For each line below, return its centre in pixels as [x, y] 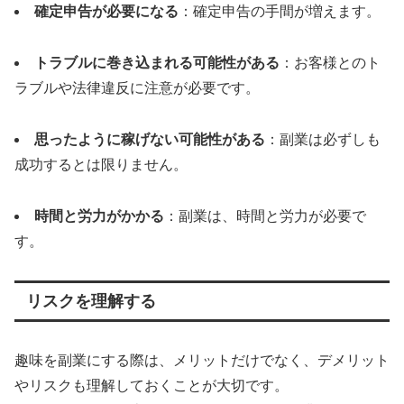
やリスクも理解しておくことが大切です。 [151, 385]
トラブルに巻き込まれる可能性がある [157, 63]
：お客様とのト [330, 63]
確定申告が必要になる [106, 12]
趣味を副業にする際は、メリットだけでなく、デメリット [202, 360]
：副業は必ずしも [323, 139]
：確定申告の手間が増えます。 [280, 12]
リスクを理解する [91, 301]
